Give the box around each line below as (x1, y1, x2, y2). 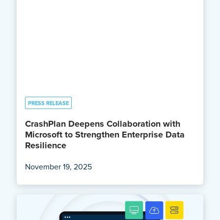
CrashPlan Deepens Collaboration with (25, 117, 180, 130)
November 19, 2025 (25, 161, 92, 172)
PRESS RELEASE (27, 99, 69, 107)
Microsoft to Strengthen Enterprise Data (25, 128, 185, 141)
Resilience (25, 138, 66, 152)
